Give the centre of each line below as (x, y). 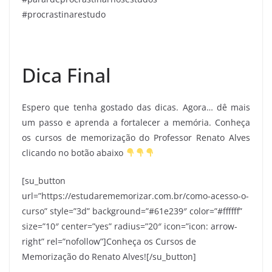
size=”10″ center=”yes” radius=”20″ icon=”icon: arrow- (130, 226)
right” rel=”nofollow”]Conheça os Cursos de (109, 242)
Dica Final (66, 75)
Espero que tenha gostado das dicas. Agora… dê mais (136, 107)
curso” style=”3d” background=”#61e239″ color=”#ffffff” (132, 211)
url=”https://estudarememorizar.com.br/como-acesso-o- (135, 196)
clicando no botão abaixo (74, 153)
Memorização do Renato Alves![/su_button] (109, 257)
